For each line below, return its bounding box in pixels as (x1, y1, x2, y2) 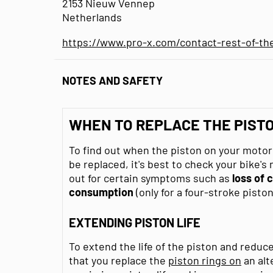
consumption (69, 185, 133, 199)
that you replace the (69, 253, 168, 267)
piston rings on (168, 253, 241, 267)
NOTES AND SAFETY (62, 74, 163, 88)
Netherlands (62, 10, 122, 24)
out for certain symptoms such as (69, 171, 232, 185)
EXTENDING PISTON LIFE (69, 214, 200, 230)
